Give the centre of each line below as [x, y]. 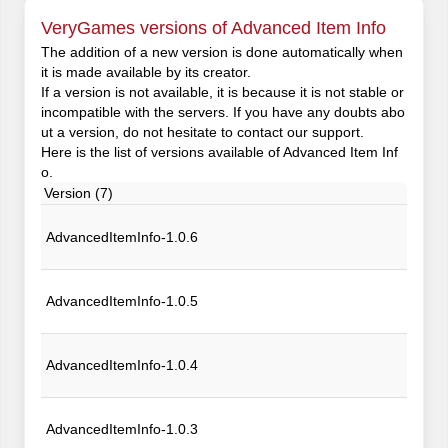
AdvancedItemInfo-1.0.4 [121, 365]
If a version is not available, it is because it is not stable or [222, 92]
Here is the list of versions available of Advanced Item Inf [219, 152]
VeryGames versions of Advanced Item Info [213, 28]
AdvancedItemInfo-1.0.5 [121, 301]
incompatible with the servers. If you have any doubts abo [223, 112]
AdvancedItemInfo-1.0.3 [121, 429]
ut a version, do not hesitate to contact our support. [202, 132]
